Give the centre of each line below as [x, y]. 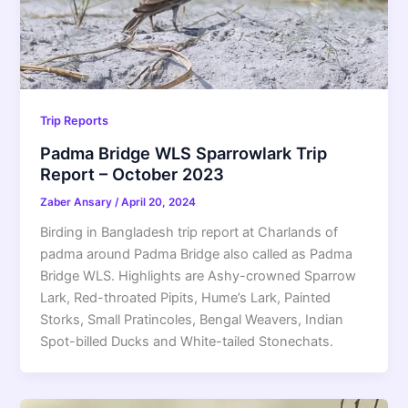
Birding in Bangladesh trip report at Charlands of [189, 232]
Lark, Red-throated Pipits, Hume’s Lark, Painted [186, 297]
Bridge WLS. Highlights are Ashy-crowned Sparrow [199, 275]
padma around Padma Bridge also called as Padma [197, 254]
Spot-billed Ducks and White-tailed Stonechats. [187, 341]
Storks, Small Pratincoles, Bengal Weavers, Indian [192, 319]
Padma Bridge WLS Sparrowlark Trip [184, 153]
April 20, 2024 [159, 202]
